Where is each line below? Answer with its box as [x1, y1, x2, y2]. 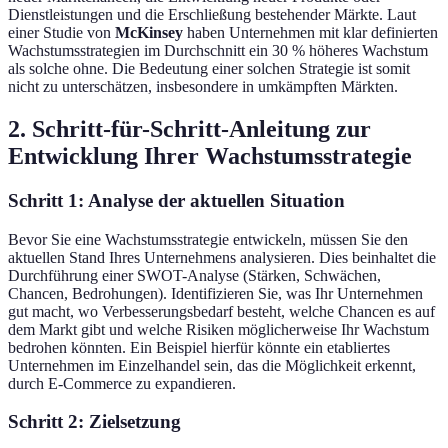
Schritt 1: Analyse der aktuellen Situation [8, 190, 345, 212]
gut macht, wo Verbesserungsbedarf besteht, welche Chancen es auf [8, 302, 435, 320]
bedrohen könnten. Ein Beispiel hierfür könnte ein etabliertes [8, 338, 390, 356]
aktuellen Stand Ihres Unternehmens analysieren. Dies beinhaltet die [8, 248, 436, 266]
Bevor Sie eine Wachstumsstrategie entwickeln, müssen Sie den [8, 230, 408, 248]
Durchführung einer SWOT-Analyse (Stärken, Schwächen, [8, 266, 381, 284]
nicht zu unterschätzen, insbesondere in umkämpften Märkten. [8, 78, 398, 96]
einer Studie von [8, 24, 115, 42]
